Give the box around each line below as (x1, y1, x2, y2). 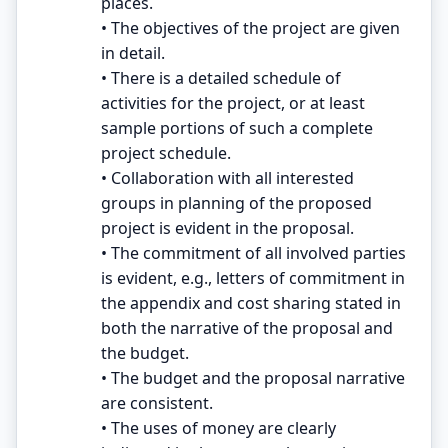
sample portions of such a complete (101, 116, 373, 139)
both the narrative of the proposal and (101, 316, 393, 339)
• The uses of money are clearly (101, 416, 336, 439)
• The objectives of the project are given (101, 16, 400, 39)
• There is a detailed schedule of (101, 66, 341, 89)
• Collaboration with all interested (101, 166, 354, 189)
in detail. (101, 41, 165, 64)
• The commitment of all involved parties (101, 241, 406, 264)
